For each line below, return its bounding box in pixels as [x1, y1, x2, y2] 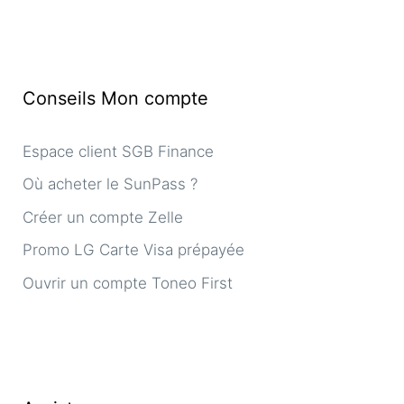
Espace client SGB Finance [23, 142, 214, 161]
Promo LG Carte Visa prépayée [23, 241, 244, 259]
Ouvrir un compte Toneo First [23, 273, 233, 292]
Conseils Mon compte [23, 87, 208, 109]
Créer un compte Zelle [23, 207, 183, 226]
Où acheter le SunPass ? [23, 175, 197, 193]
